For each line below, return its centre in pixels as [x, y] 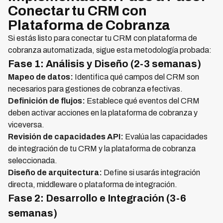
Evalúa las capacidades [166, 137]
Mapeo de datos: [41, 77]
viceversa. [26, 125]
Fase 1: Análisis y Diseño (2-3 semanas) [105, 64]
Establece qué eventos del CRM [142, 101]
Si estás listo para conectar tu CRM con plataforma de [103, 38]
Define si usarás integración [151, 173]
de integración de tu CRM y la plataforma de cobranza [102, 149]
